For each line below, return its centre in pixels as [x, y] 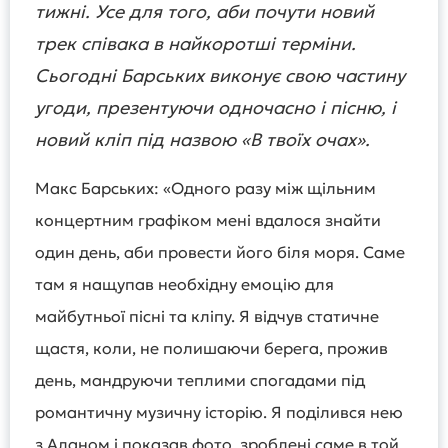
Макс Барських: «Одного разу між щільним [205, 188]
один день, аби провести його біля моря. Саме [220, 252]
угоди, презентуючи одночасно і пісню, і [215, 107]
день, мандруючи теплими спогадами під [200, 380]
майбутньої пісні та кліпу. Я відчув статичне [207, 316]
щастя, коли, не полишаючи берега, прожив [211, 348]
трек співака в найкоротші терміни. [195, 43]
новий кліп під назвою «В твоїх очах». [207, 139]
